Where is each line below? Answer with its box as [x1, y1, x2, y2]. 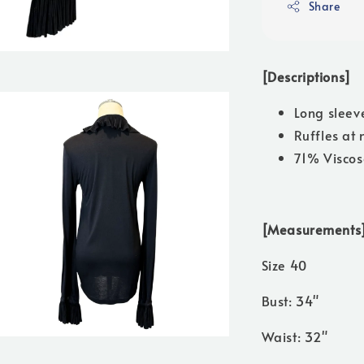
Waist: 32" [261, 327, 328, 346]
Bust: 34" [261, 292, 319, 310]
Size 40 [261, 256, 307, 275]
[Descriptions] [261, 67, 351, 86]
